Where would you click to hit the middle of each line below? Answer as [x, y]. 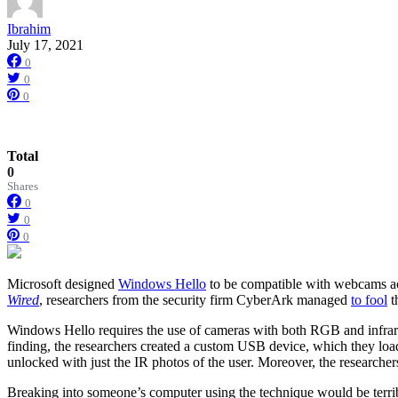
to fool [369, 300]
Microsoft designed [63, 284]
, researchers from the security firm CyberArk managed [195, 300]
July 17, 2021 [45, 45]
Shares [23, 187]
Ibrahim [29, 29]
